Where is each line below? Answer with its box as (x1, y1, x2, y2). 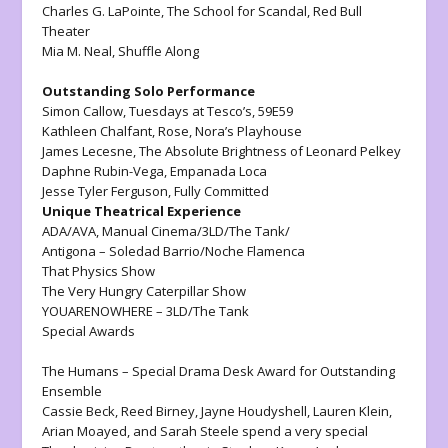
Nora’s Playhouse (192, 121, 303, 140)
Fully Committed (174, 181, 270, 200)
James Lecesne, (42, 141, 140, 160)
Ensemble (42, 381, 103, 400)
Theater (42, 21, 91, 40)
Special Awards (42, 321, 136, 340)
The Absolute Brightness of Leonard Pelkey (139, 141, 402, 160)
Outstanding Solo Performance (42, 81, 256, 100)
